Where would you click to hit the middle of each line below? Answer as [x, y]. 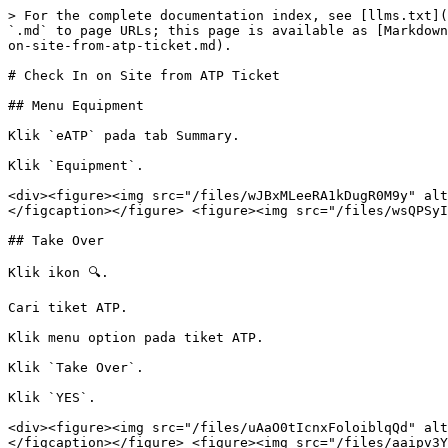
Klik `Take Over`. [76, 367]
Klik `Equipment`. [76, 165]
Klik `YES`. [52, 397]
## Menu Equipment [76, 105]
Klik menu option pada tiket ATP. [136, 337]
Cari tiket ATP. [68, 307]
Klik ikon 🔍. [58, 272]
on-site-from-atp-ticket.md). [120, 45]
